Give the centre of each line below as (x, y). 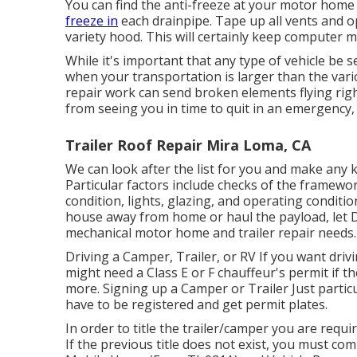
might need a (106, 273)
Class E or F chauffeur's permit (237, 273)
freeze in (92, 21)
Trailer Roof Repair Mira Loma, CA (188, 145)
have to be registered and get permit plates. (196, 304)
